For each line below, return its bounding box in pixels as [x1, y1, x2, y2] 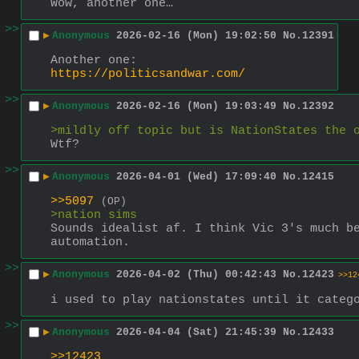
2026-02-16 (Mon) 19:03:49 [116, 100, 276, 113]
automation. [50, 235, 130, 249]
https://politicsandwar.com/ [50, 67, 245, 81]
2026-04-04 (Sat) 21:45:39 [116, 326, 276, 339]
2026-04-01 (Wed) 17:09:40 [116, 171, 276, 184]
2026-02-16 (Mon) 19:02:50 [116, 30, 276, 42]
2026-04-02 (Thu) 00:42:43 [116, 268, 276, 281]
